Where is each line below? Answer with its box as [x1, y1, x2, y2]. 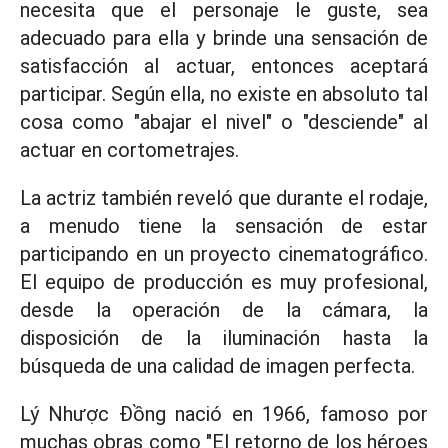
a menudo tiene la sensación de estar [20, 214, 428, 238]
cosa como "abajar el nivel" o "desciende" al [20, 110, 428, 134]
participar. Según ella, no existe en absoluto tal [20, 82, 428, 106]
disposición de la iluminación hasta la [20, 326, 428, 350]
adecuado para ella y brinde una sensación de [20, 26, 428, 50]
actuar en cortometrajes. [20, 138, 239, 162]
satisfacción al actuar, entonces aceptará [20, 54, 428, 78]
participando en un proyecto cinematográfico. [20, 242, 428, 266]
